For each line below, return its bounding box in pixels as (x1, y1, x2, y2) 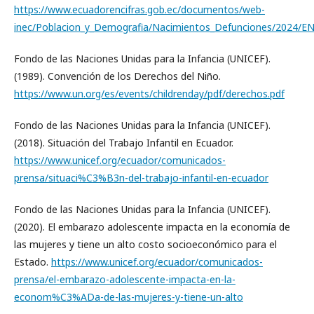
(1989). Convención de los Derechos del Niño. (14, 69, 221, 83)
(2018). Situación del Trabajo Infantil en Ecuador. (14, 136, 233, 150)
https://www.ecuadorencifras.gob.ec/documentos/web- (14, 3, 265, 17)
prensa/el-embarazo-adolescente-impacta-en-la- (14, 273, 235, 287)
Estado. (14, 255, 51, 269)
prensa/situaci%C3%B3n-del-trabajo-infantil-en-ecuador (14, 171, 268, 185)
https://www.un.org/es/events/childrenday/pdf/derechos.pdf (14, 87, 285, 101)
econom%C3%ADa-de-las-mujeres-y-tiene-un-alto (14, 290, 243, 304)
